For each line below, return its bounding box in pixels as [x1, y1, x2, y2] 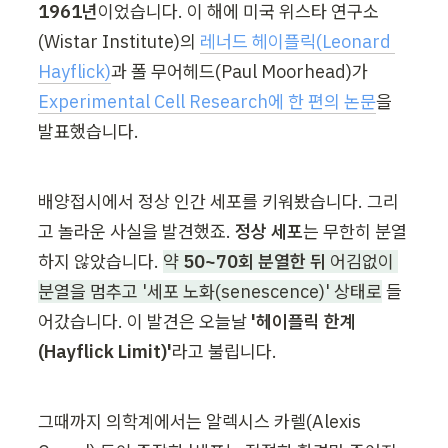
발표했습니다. [38, 120, 139, 144]
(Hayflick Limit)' [38, 340, 172, 364]
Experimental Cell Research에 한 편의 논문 [38, 90, 376, 114]
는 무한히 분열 [303, 220, 407, 244]
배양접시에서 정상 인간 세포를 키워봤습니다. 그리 [38, 190, 399, 214]
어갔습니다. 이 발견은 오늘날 [38, 310, 251, 334]
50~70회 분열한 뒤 [183, 250, 326, 274]
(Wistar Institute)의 [38, 30, 200, 54]
